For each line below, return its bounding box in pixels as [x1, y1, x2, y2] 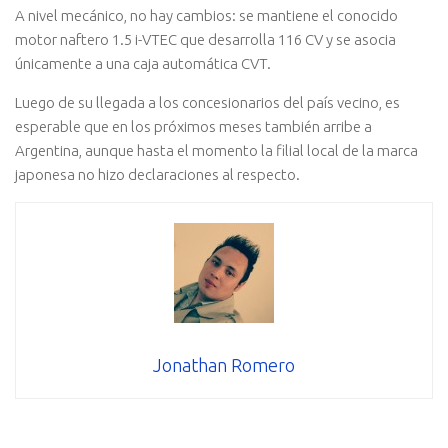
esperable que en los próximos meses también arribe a [15, 118, 372, 136]
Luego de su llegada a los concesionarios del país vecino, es [15, 94, 400, 112]
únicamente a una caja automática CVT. [15, 55, 271, 73]
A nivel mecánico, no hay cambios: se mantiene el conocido [15, 7, 398, 25]
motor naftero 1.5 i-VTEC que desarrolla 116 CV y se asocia [15, 31, 396, 49]
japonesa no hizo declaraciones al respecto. [15, 166, 300, 184]
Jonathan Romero [153, 355, 295, 376]
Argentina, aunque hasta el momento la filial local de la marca [15, 142, 418, 160]
